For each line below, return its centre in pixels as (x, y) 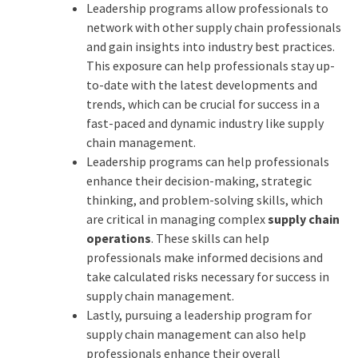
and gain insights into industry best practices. (210, 47)
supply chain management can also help (196, 334)
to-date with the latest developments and (201, 85)
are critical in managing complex (175, 219)
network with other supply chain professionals (213, 28)
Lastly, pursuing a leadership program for (199, 315)
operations (118, 239)
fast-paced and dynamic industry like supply (205, 123)
